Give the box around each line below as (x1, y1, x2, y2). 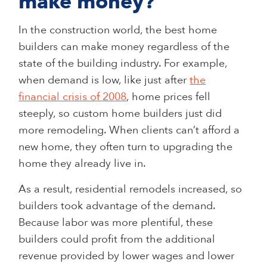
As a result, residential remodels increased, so (18, 181, 243, 197)
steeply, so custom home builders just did (18, 105, 222, 121)
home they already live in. (18, 156, 147, 171)
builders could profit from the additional (18, 231, 216, 247)
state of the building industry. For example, (18, 55, 228, 71)
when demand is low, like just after (18, 72, 190, 88)
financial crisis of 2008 (18, 89, 127, 104)
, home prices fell (126, 89, 211, 104)
